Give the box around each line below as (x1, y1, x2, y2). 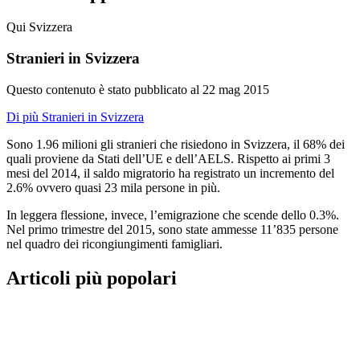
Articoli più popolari (6, 267, 177, 288)
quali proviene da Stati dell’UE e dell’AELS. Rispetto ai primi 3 (6, 151, 330, 166)
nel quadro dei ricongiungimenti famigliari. (6, 236, 223, 251)
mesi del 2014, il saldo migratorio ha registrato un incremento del (6, 166, 334, 180)
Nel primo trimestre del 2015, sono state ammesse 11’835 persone (6, 222, 338, 236)
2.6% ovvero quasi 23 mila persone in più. (6, 180, 220, 194)
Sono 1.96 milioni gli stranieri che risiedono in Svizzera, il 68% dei (6, 137, 345, 151)
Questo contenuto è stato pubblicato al (6, 82, 202, 96)
